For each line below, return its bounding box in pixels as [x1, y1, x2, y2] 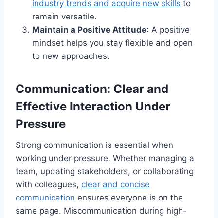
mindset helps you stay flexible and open [32, 37, 193, 48]
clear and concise [81, 179, 150, 189]
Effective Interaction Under [16, 99, 170, 113]
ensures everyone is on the [75, 192, 183, 202]
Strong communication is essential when [16, 140, 173, 150]
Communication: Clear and [16, 81, 168, 96]
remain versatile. [32, 11, 97, 21]
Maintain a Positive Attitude [32, 24, 146, 35]
